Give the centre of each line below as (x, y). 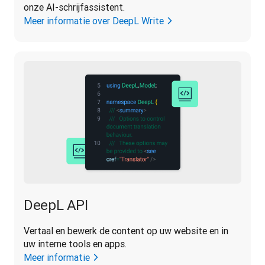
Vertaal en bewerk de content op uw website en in (126, 230)
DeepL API (56, 205)
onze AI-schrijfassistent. (74, 7)
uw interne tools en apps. (75, 243)
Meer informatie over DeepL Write (94, 21)
